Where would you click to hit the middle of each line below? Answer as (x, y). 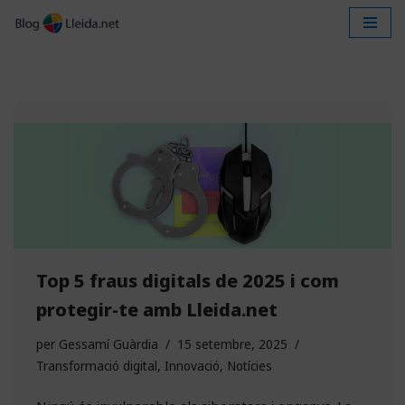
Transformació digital (97, 366)
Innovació (192, 366)
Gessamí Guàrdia (108, 344)
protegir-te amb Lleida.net (157, 309)
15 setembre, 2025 (232, 344)
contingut (44, 92)
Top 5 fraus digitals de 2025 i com (188, 280)
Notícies (250, 366)
